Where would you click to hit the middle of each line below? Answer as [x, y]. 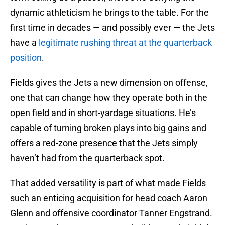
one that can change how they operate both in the [109, 98]
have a [24, 43]
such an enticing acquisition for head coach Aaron [109, 198]
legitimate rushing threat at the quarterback [125, 43]
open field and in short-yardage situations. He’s [103, 113]
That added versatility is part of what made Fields [108, 183]
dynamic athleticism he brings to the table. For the [109, 13]
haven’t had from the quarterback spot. [87, 158]
